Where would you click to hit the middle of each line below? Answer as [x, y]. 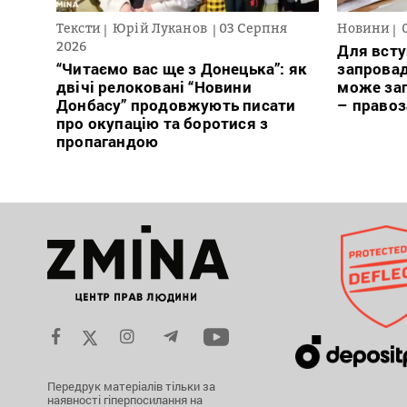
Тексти [79, 27]
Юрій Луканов [162, 27]
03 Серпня [253, 27]
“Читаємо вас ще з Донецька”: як [182, 68]
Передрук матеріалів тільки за [131, 386]
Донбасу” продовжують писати [176, 104]
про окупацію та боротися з [163, 123]
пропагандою [108, 141]
